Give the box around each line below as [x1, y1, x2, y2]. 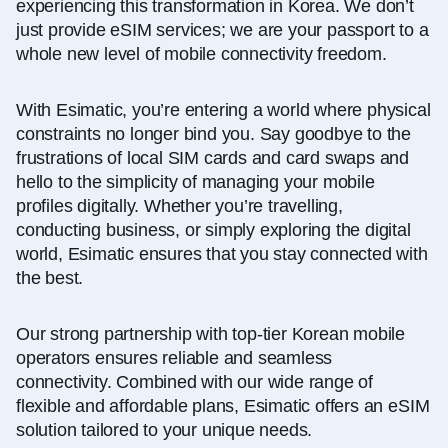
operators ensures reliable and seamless [16, 347, 333, 368]
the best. [16, 267, 84, 288]
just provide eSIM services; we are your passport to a [16, 19, 429, 40]
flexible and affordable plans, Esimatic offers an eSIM [16, 395, 430, 416]
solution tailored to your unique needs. [16, 419, 313, 440]
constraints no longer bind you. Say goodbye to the [16, 123, 412, 144]
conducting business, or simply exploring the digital [16, 219, 411, 240]
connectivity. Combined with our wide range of [16, 371, 374, 392]
